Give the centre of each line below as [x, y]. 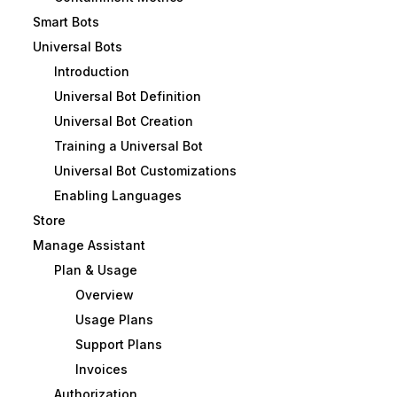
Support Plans [118, 345]
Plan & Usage [95, 270]
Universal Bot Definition [127, 97]
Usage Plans [114, 320]
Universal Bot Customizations [145, 171]
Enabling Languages [117, 196]
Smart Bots [66, 22]
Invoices [101, 370]
